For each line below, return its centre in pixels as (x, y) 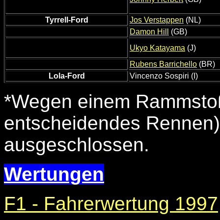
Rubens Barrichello (163, 64)
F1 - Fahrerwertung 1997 (111, 204)
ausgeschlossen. (77, 145)
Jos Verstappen (157, 20)
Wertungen (54, 174)
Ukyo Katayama (157, 48)
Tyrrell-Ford (67, 20)
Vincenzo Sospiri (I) (164, 76)
